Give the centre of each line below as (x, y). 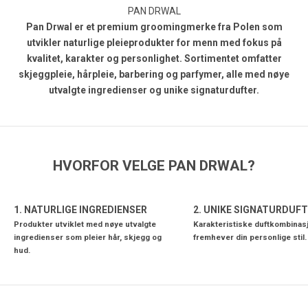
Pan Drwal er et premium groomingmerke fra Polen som (154, 27)
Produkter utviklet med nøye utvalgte (85, 224)
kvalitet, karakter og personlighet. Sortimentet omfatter (154, 59)
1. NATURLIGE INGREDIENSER (80, 210)
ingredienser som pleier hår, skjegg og (88, 238)
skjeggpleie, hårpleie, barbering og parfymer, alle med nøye (154, 75)
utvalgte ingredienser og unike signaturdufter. (154, 90)
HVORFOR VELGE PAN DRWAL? (154, 166)
